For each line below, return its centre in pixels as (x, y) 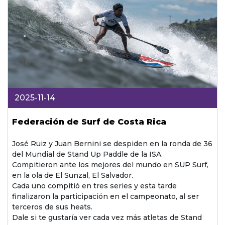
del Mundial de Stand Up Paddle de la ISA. (87, 154)
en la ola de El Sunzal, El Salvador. (72, 175)
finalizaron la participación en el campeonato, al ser (105, 196)
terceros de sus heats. (52, 207)
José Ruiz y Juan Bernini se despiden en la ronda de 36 (112, 143)
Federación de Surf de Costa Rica (89, 122)
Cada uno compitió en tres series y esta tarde (94, 186)
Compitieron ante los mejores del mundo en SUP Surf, (110, 164)
